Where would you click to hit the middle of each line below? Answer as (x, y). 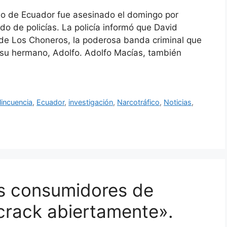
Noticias (178, 102)
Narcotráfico (139, 102)
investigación (91, 102)
